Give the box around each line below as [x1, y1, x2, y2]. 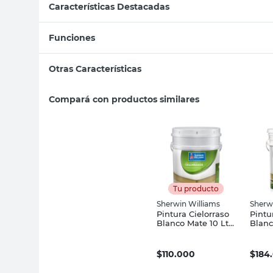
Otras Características [49, 63, 141, 74]
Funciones [49, 32, 95, 43]
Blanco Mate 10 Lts [157, 218, 233, 228]
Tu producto [173, 183, 219, 193]
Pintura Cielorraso [157, 208, 229, 219]
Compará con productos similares [49, 93, 199, 105]
